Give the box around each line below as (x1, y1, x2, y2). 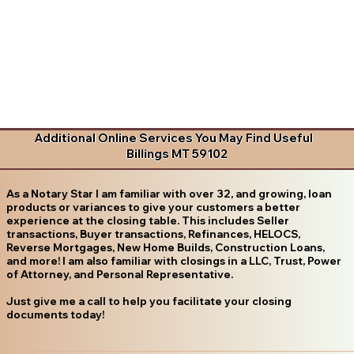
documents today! (6, 307, 104, 321)
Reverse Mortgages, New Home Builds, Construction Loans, (6, 240, 325, 254)
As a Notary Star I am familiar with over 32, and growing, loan (6, 186, 332, 200)
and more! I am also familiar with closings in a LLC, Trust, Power (6, 254, 341, 267)
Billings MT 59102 (126, 146, 228, 162)
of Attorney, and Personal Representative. (6, 267, 233, 281)
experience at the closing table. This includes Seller (6, 213, 289, 227)
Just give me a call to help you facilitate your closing (6, 294, 292, 307)
